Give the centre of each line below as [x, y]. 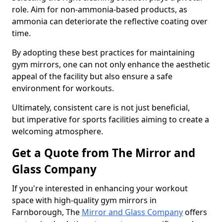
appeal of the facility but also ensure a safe [92, 76]
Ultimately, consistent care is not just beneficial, [101, 108]
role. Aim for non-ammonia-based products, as [100, 9]
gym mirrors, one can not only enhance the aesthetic [111, 64]
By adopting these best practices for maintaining [103, 53]
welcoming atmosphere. [57, 131]
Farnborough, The [47, 212]
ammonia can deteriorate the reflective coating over [110, 21]
